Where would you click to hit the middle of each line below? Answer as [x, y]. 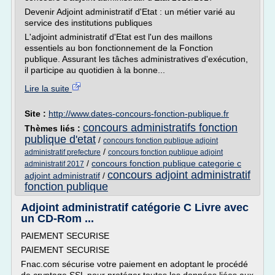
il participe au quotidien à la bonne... [95, 70]
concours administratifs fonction [160, 128]
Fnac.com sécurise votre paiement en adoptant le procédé [134, 264]
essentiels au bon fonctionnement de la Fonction [119, 48]
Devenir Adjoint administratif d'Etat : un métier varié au [130, 12]
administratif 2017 [54, 164]
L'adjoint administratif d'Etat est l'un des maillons [118, 37]
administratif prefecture [63, 152]
